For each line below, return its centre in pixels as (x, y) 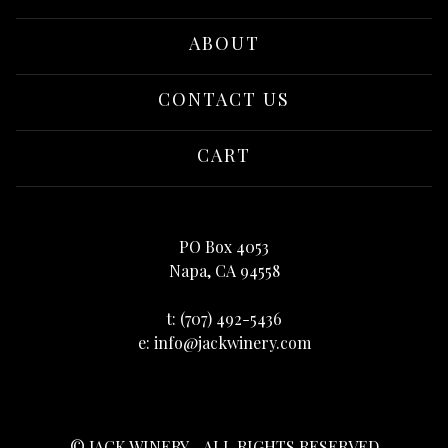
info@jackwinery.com (232, 342)
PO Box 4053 (224, 246)
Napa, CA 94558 (224, 270)
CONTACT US (224, 98)
